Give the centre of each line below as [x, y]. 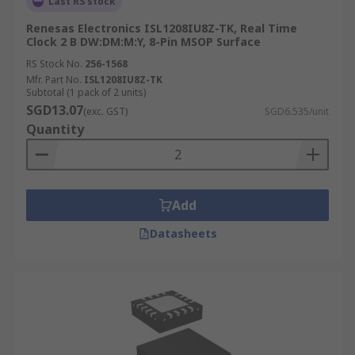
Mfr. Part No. [54, 80]
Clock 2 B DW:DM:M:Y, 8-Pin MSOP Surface [143, 42]
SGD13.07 [55, 110]
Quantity [55, 129]
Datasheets [183, 233]
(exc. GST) [105, 111]
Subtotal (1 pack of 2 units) [86, 92]
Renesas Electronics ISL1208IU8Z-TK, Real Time [162, 28]
